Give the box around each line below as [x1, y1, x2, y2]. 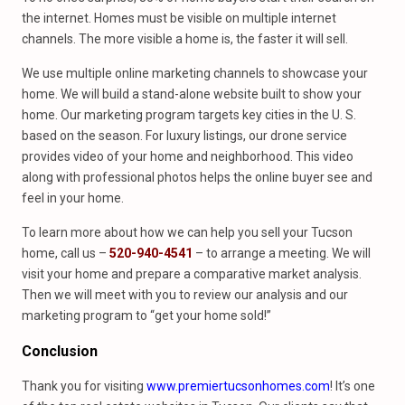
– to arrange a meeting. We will [193, 246, 371, 260]
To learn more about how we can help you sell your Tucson [22, 225, 353, 240]
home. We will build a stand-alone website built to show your [22, 87, 362, 101]
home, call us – [22, 246, 109, 260]
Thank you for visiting [22, 379, 146, 393]
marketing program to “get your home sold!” [22, 308, 271, 323]
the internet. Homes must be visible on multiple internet [22, 11, 336, 25]
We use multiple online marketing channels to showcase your [22, 66, 368, 80]
